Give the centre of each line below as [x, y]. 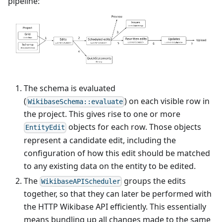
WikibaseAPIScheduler [81, 181]
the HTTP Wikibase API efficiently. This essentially [115, 206]
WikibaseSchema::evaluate [76, 102]
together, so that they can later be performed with [118, 194]
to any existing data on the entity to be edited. [110, 166]
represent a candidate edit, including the [100, 140]
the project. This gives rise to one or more [102, 114]
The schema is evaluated [70, 88]
